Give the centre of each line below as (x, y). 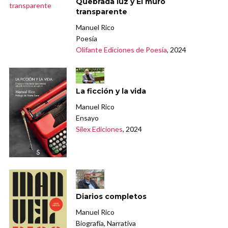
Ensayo (88, 118)
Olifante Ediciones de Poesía (122, 49)
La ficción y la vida (111, 91)
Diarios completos (111, 196)
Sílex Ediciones (99, 129)
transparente (102, 11)
